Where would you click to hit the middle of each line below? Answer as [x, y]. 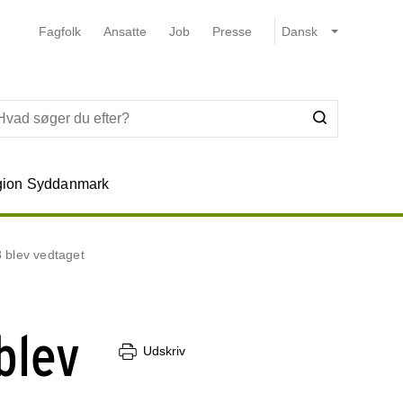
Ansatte [125, 31]
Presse [232, 31]
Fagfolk [59, 31]
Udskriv [164, 351]
